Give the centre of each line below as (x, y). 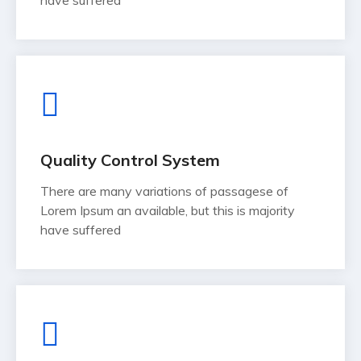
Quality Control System (130, 160)
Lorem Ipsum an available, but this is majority (168, 211)
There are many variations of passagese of (164, 191)
